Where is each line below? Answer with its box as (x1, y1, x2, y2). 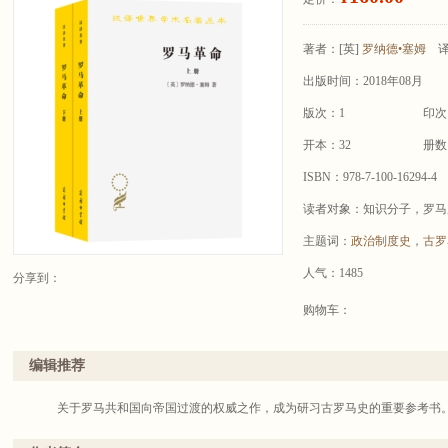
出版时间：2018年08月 (303, 74, 423, 88)
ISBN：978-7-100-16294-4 (303, 170, 437, 184)
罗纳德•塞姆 (362, 42, 426, 56)
